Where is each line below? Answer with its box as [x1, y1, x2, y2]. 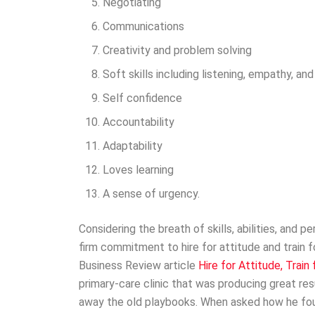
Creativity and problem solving [103, 44, 252, 58]
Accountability [103, 115, 175, 129]
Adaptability [103, 139, 163, 153]
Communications [103, 20, 185, 34]
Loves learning [103, 163, 174, 177]
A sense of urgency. [103, 187, 200, 201]
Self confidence [103, 91, 183, 105]
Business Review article [79, 259, 198, 273]
